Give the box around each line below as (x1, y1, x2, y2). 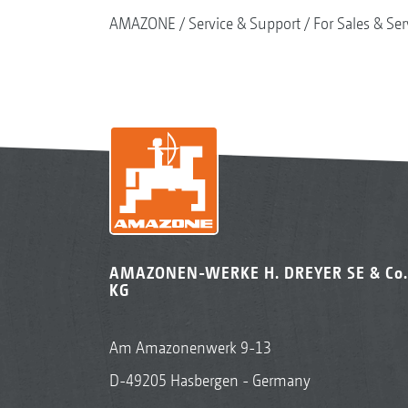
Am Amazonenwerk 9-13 (108, 337, 271, 357)
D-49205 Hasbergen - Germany (108, 370, 311, 390)
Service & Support (188, 13, 301, 33)
